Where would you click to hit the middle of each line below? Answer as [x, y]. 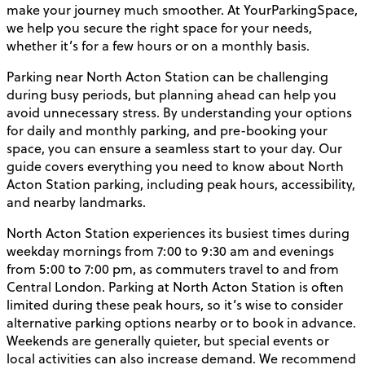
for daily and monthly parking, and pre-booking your [167, 131]
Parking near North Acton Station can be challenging [167, 77]
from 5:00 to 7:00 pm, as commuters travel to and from [173, 269]
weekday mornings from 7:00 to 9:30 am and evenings [170, 251]
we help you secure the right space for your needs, [159, 28]
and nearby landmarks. [76, 202]
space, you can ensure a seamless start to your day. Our [174, 149]
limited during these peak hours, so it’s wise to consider [175, 305]
